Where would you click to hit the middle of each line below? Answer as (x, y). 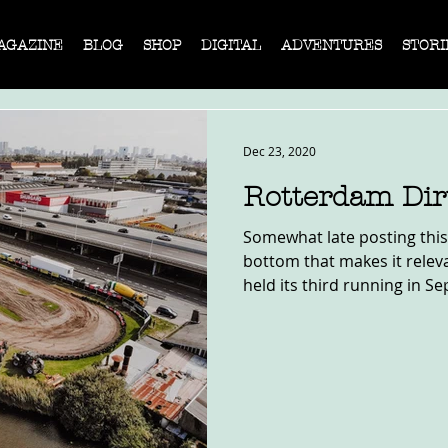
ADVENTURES (331, 45)
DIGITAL (231, 45)
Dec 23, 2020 (279, 151)
